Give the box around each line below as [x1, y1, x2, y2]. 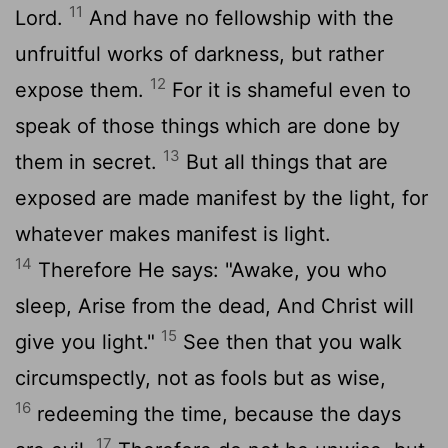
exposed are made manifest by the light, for [15, 185, 428, 210]
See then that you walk [177, 329, 402, 354]
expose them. [15, 77, 150, 102]
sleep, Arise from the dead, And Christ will [15, 293, 414, 318]
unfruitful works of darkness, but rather [15, 41, 384, 66]
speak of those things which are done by [15, 113, 400, 138]
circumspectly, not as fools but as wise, [15, 365, 386, 390]
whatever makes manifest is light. [15, 221, 331, 246]
